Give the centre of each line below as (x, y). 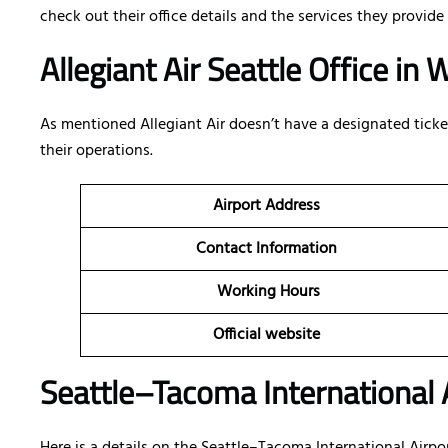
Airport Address (268, 206)
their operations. (96, 151)
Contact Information (268, 249)
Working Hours (268, 292)
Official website (268, 335)
